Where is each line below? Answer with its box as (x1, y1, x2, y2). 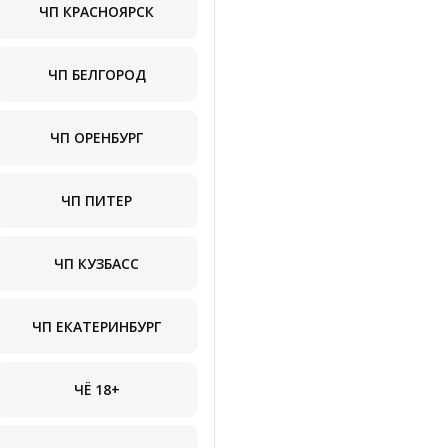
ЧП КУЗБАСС (54, 253, 139, 273)
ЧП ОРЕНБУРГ (50, 127, 143, 147)
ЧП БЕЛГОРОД (47, 64, 146, 84)
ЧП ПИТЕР (61, 190, 132, 210)
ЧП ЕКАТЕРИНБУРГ (32, 316, 161, 336)
